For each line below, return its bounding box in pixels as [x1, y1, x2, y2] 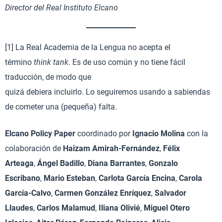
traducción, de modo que [5, 72, 91, 82]
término [5, 57, 34, 67]
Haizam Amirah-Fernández [63, 144, 160, 153]
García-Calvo [5, 188, 51, 198]
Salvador [153, 188, 186, 198]
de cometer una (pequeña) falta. [5, 102, 117, 111]
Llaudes [5, 203, 33, 213]
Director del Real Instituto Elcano [5, 3, 118, 12]
